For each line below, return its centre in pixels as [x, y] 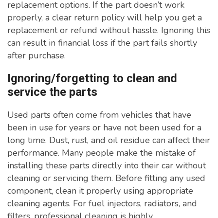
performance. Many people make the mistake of [101, 153]
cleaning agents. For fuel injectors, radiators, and [102, 204]
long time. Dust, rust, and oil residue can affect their [109, 140]
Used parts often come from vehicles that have [99, 115]
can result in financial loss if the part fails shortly [102, 43]
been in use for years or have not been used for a [104, 128]
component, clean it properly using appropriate [100, 191]
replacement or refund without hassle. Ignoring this [109, 30]
